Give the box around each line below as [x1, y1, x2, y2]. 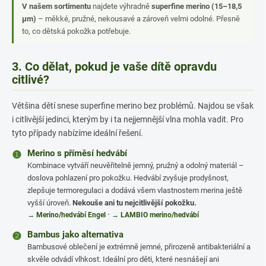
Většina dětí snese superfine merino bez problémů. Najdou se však [12, 101, 254, 110]
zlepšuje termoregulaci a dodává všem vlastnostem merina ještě [27, 186, 242, 195]
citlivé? [12, 72, 49, 87]
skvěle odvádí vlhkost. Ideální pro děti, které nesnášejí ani [27, 255, 219, 264]
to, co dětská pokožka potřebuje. [22, 27, 131, 36]
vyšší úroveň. [27, 198, 72, 207]
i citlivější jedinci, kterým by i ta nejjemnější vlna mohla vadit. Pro [12, 115, 243, 124]
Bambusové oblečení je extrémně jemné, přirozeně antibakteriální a [27, 242, 251, 251]
